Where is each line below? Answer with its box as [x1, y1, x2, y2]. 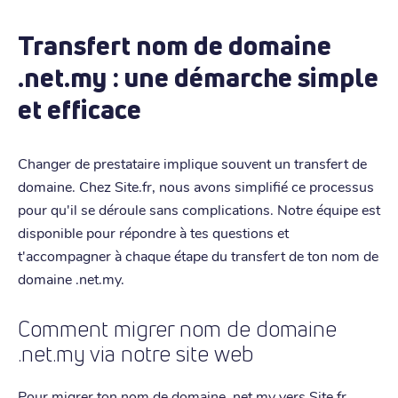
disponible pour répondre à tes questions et [18, 222, 289, 242]
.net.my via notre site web [18, 340, 253, 367]
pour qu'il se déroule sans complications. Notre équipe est [18, 199, 380, 219]
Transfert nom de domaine [18, 27, 331, 63]
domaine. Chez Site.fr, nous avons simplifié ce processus [18, 176, 374, 195]
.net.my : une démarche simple [18, 59, 378, 95]
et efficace [18, 91, 141, 127]
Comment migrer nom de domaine [18, 315, 337, 342]
